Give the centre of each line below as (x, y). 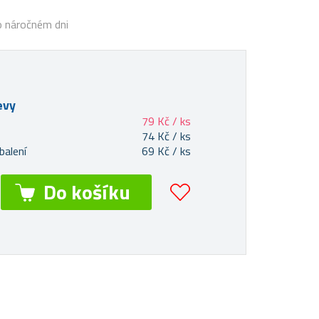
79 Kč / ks (166, 121)
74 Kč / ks (166, 136)
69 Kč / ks (166, 151)
